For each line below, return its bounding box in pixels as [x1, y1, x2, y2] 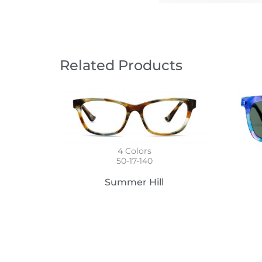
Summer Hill [105, 177, 164, 188]
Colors [122, 146, 151, 157]
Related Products [60, 56, 182, 74]
